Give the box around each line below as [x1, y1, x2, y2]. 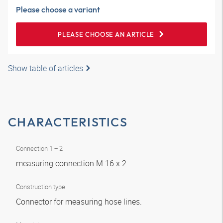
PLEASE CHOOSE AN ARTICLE [58, 30, 154, 38]
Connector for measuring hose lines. [16, 196, 144, 207]
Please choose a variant [16, 4, 100, 14]
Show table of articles [8, 63, 83, 74]
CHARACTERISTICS [8, 114, 127, 130]
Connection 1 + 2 [16, 144, 63, 153]
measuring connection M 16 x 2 [16, 158, 128, 169]
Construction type [16, 182, 65, 191]
